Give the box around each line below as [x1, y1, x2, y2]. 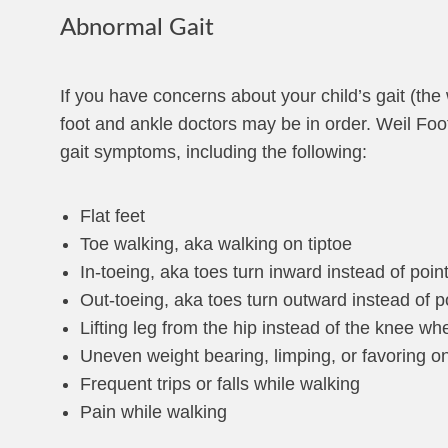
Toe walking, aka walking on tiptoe [80, 234, 352, 254]
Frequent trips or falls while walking [80, 374, 360, 394]
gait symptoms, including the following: [60, 142, 367, 162]
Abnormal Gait [60, 16, 214, 40]
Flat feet [80, 206, 145, 226]
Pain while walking [80, 402, 227, 422]
